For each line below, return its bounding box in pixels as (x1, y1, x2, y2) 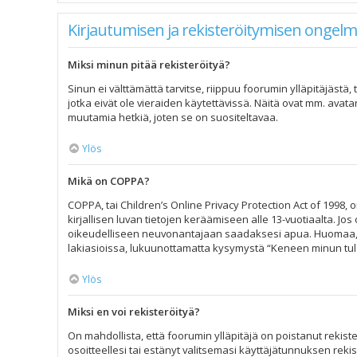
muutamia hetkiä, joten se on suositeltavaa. (68, 110, 278, 124)
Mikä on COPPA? (68, 174, 150, 188)
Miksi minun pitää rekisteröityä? (68, 57, 230, 72)
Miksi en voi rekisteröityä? (68, 304, 200, 319)
